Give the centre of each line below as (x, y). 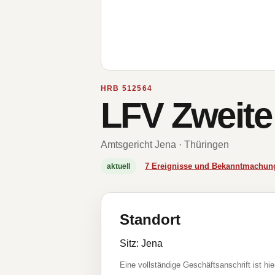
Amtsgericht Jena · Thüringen (165, 145)
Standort (150, 219)
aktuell (118, 166)
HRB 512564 (126, 88)
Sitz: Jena (141, 243)
